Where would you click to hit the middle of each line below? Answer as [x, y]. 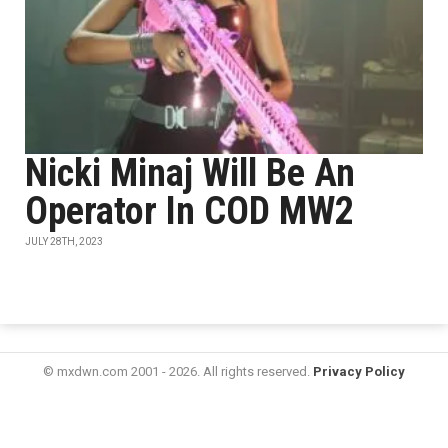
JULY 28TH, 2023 [64, 241]
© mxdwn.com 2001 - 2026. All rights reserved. [178, 371]
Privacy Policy [359, 371]
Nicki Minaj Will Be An [190, 173]
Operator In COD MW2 [189, 211]
